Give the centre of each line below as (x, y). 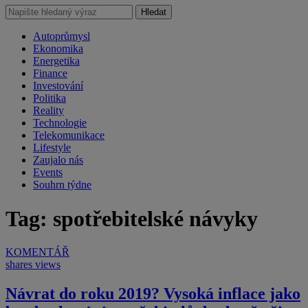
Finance (50, 74)
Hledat (154, 12)
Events (48, 173)
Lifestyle (52, 148)
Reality (48, 111)
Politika (49, 98)
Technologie (60, 123)
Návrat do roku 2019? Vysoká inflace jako (153, 294)
